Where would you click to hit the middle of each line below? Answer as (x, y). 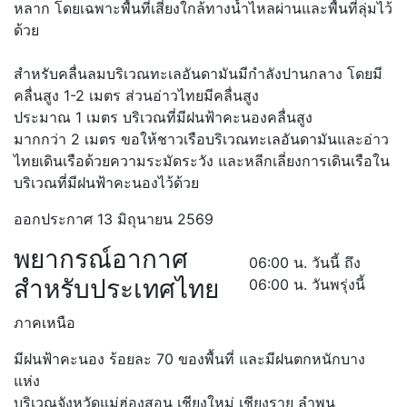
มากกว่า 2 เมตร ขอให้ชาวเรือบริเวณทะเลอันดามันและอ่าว (201, 139)
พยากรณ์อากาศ (101, 259)
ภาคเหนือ (45, 323)
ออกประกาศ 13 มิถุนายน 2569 (114, 219)
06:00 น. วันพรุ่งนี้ (308, 285)
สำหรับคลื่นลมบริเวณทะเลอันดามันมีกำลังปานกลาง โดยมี (198, 74)
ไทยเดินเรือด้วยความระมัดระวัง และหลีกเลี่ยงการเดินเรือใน (202, 161)
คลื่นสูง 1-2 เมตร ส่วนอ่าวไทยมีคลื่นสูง (136, 96)
